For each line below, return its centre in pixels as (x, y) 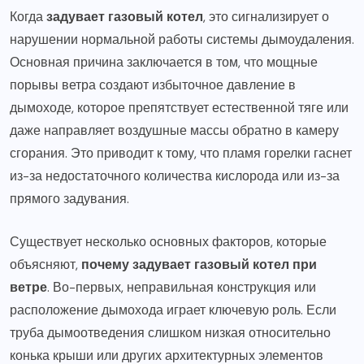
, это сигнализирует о (266, 16)
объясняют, (45, 264)
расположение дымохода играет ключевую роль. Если (173, 310)
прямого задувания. (69, 198)
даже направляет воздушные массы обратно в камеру (174, 130)
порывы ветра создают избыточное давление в (153, 84)
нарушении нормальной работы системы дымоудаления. (182, 39)
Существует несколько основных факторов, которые (168, 241)
